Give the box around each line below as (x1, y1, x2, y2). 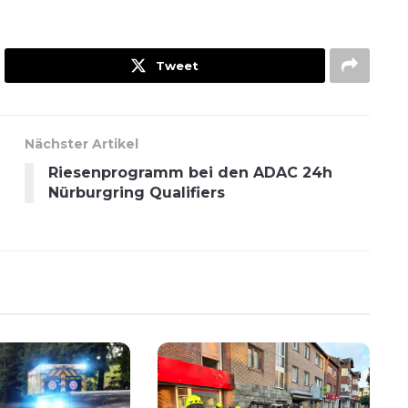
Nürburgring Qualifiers (48, 183, 226, 201)
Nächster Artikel (25, 135, 139, 152)
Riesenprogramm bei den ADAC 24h (48, 163, 333, 181)
